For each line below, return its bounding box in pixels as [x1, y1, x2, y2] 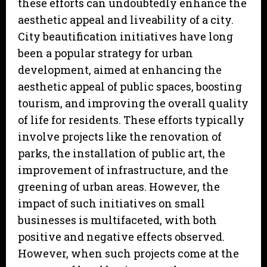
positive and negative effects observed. [18, 229, 225, 244]
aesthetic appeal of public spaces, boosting [18, 79, 242, 94]
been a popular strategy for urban [18, 46, 193, 61]
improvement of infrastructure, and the [18, 163, 228, 178]
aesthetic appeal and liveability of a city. [18, 13, 234, 27]
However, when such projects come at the [18, 246, 239, 261]
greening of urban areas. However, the [18, 179, 220, 194]
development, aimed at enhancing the [18, 63, 222, 77]
